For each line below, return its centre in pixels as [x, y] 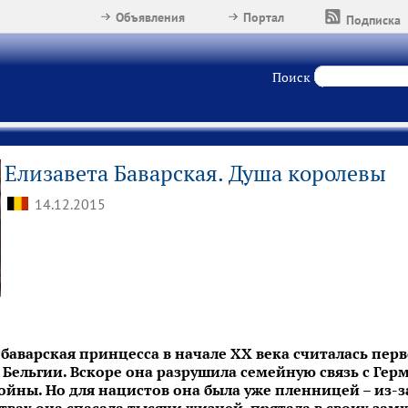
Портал [264, 17]
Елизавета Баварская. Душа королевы [195, 173]
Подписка [374, 20]
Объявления [151, 17]
